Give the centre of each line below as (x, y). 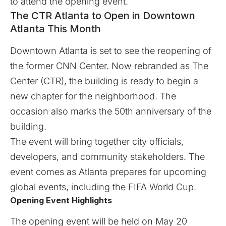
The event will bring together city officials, (97, 142)
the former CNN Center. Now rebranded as (101, 66)
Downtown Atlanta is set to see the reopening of (111, 51)
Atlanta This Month (55, 29)
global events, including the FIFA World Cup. (103, 187)
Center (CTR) (37, 81)
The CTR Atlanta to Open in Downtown (103, 15)
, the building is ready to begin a (131, 81)
